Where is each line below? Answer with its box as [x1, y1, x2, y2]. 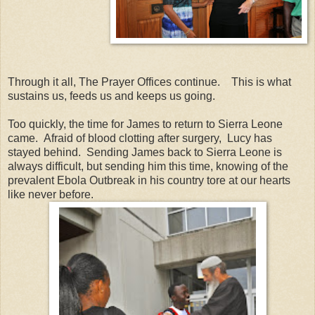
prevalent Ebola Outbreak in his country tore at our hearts [8, 174, 290, 186]
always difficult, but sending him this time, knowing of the [8, 160, 288, 172]
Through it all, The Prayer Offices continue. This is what [8, 75, 291, 88]
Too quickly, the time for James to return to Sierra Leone [8, 117, 283, 130]
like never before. [8, 188, 94, 200]
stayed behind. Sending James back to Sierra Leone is [8, 146, 282, 158]
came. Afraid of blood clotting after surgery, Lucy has [8, 131, 272, 144]
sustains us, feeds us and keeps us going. [8, 89, 215, 102]
